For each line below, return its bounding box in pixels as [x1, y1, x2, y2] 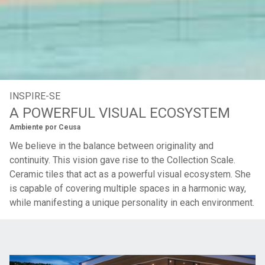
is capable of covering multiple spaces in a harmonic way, [9, 183, 246, 194]
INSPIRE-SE [9, 91, 60, 102]
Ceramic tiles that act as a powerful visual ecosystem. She [9, 169, 251, 180]
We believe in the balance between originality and [9, 140, 214, 151]
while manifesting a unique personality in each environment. [9, 197, 254, 208]
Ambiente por [9, 123, 57, 131]
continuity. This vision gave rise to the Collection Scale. [9, 154, 235, 166]
